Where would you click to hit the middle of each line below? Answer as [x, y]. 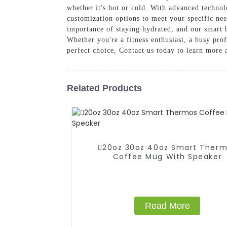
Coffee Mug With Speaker [167, 156]
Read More [167, 205]
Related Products [104, 88]
